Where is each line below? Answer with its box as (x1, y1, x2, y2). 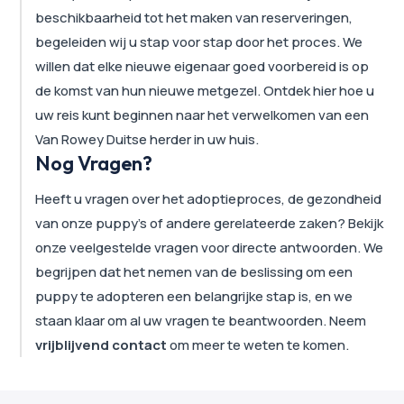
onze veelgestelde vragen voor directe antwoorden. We (35, 237, 384, 257)
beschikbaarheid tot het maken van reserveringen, (35, 7, 353, 27)
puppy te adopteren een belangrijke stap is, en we (35, 286, 353, 306)
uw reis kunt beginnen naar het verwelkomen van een (35, 105, 370, 124)
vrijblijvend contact (35, 335, 168, 354)
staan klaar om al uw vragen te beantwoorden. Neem (35, 310, 367, 330)
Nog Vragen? (35, 150, 153, 176)
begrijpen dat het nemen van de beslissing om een (35, 262, 353, 281)
